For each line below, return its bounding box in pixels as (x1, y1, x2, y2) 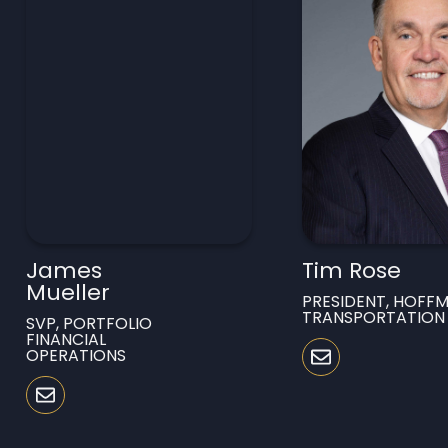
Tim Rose (301, 254, 401, 286)
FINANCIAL (26, 327, 107, 351)
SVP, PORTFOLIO (26, 311, 153, 335)
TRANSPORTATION (301, 305, 445, 329)
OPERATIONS (26, 343, 127, 367)
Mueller (26, 276, 111, 308)
